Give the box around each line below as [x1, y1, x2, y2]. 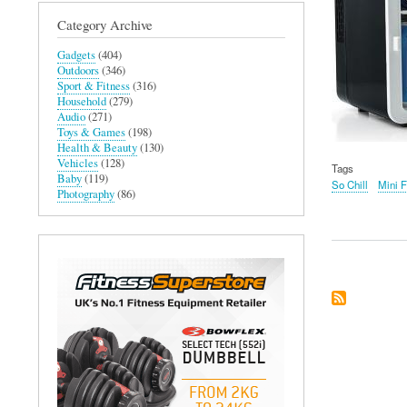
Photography [57, 185, 114, 202]
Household [57, 93, 106, 109]
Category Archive [57, 15, 153, 34]
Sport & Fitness [57, 77, 130, 94]
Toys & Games [57, 124, 125, 140]
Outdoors [57, 62, 99, 78]
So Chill [331, 177, 368, 193]
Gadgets [57, 46, 95, 63]
